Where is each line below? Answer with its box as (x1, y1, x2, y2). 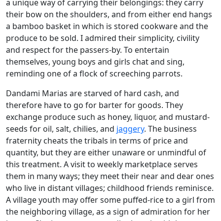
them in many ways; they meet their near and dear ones (6, 171, 214, 182)
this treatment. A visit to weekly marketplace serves (6, 159, 198, 170)
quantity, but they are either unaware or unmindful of (6, 147, 206, 158)
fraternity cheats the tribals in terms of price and (6, 135, 188, 147)
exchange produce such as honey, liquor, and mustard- (6, 111, 210, 123)
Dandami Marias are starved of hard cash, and (6, 88, 179, 99)
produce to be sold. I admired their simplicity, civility (6, 33, 199, 44)
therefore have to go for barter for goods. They (6, 100, 183, 111)
